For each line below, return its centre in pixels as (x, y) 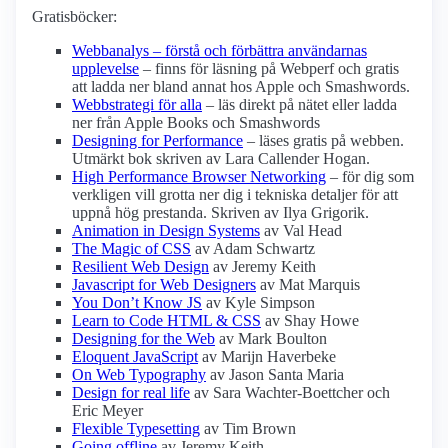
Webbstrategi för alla (137, 105)
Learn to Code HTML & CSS (166, 321)
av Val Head (301, 231)
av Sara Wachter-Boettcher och (290, 393)
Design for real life (131, 393)
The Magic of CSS (131, 249)
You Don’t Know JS (137, 303)
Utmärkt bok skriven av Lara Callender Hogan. (221, 159)
